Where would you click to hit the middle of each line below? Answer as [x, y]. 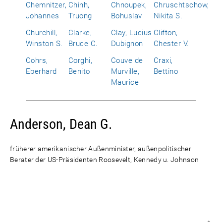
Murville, [125, 71]
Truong [80, 16]
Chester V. [171, 44]
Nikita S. [168, 16]
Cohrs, [37, 60]
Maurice [125, 82]
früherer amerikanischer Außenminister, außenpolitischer [101, 149]
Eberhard [41, 71]
